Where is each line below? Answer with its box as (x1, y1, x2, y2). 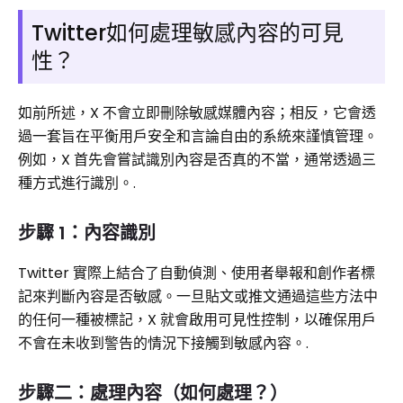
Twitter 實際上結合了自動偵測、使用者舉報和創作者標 (18, 263, 375, 283)
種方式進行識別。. (18, 173, 136, 193)
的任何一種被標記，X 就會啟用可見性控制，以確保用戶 (18, 309, 376, 330)
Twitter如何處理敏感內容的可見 (31, 18, 344, 48)
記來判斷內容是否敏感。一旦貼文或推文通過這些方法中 (18, 286, 378, 307)
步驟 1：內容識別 (18, 220, 156, 246)
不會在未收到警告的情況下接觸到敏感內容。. (18, 333, 309, 354)
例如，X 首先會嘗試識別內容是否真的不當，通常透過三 (18, 149, 376, 170)
